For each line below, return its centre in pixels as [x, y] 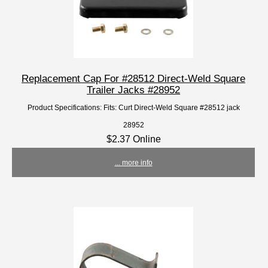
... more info [133, 163]
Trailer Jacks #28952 [134, 90]
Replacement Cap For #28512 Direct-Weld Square [134, 79]
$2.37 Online [133, 139]
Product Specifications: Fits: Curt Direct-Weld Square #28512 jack [133, 108]
